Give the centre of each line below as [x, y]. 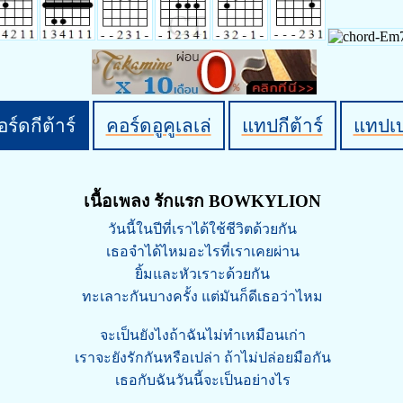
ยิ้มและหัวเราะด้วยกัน [202, 274]
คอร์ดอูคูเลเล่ [158, 125]
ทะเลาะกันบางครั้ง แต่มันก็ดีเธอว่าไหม [202, 296]
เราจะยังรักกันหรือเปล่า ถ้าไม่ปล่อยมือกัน [202, 358]
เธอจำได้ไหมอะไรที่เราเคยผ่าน [202, 251]
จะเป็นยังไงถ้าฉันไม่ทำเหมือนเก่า [202, 335]
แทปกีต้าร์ [282, 125]
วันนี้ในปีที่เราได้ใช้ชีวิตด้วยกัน [202, 229]
